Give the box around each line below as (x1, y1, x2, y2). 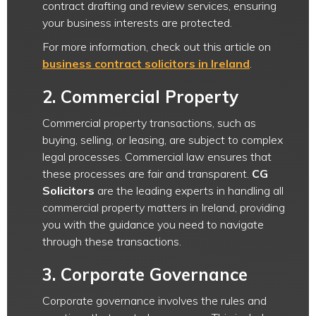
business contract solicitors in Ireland (42, 56, 250, 71)
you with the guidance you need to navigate (42, 217, 264, 231)
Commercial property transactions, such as (42, 116, 256, 130)
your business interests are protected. (42, 16, 232, 30)
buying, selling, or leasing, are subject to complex (42, 133, 283, 147)
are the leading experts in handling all (95, 183, 284, 197)
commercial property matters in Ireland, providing (42, 200, 285, 214)
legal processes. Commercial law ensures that (42, 150, 272, 164)
